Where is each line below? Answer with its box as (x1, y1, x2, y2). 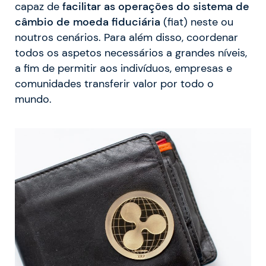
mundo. (15, 93, 52, 106)
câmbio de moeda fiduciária (15, 15, 160, 29)
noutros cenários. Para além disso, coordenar (15, 31, 238, 45)
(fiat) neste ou (160, 15, 233, 29)
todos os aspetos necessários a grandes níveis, (15, 46, 247, 60)
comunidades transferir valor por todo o (15, 77, 214, 91)
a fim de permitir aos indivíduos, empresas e (15, 62, 232, 75)
